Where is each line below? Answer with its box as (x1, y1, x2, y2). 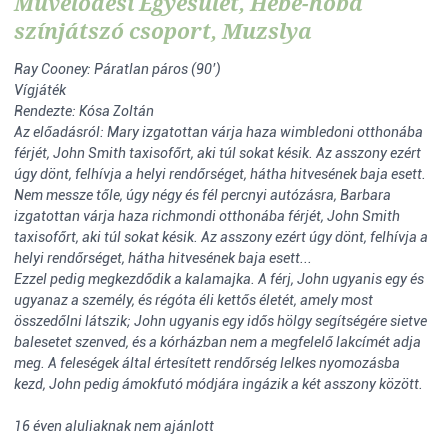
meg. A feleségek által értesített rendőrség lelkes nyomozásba (14, 355, 400, 371)
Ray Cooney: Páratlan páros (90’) (14, 61, 221, 77)
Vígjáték (14, 82, 66, 98)
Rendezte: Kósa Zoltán (14, 103, 154, 119)
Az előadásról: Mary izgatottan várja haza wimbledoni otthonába (14, 124, 423, 140)
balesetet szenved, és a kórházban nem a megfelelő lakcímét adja (14, 334, 421, 350)
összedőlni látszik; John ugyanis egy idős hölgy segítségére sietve (14, 313, 427, 329)
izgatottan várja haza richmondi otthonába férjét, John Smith (14, 208, 400, 224)
